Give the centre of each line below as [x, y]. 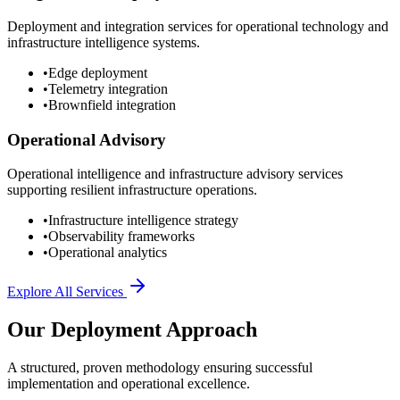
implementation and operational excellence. [129, 384]
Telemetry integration [108, 89]
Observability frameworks [121, 237]
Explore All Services [67, 292]
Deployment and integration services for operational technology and [198, 26]
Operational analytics [108, 253]
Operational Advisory [87, 139]
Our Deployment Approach [132, 330]
